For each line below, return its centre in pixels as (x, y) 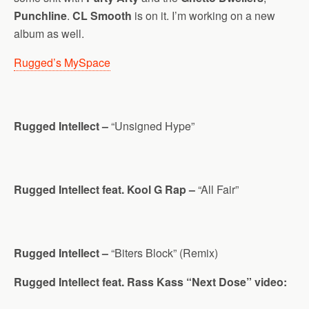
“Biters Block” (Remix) (163, 253)
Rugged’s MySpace (62, 63)
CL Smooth (102, 16)
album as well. (49, 34)
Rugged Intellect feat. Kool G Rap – (104, 190)
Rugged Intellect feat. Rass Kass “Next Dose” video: (150, 282)
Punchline (40, 16)
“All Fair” (217, 190)
